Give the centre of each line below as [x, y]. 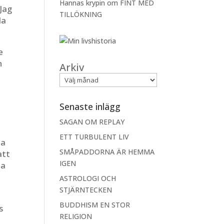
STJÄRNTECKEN [86, 190]
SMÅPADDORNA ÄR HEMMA [107, 152]
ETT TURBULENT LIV [94, 137]
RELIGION [76, 216]
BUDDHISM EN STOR [95, 205]
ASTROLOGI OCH [88, 178]
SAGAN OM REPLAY [92, 122]
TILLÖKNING [81, 14]
